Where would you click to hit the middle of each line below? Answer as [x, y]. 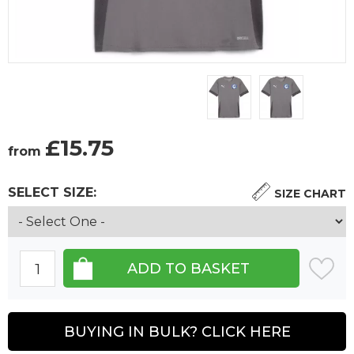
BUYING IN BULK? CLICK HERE [177, 331]
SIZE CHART [310, 194]
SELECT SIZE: [52, 193]
